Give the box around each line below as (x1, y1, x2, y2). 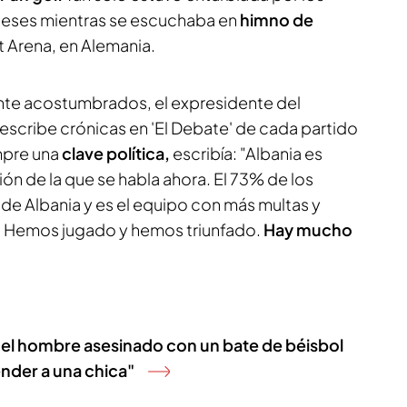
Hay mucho (263, 219, 352, 240)
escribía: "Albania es (170, 143, 323, 164)
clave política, (59, 143, 170, 164)
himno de (240, 9, 313, 30)
